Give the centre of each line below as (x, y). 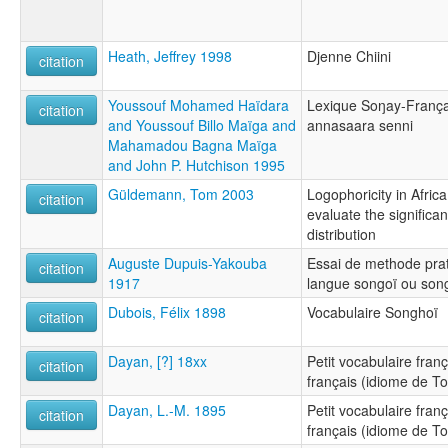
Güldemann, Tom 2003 (181, 193)
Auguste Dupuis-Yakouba (187, 262)
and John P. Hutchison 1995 (196, 164)
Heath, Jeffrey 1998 (170, 55)
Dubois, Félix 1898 (167, 311)
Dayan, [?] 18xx (157, 360)
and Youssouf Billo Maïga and (202, 124)
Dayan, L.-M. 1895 (167, 409)
